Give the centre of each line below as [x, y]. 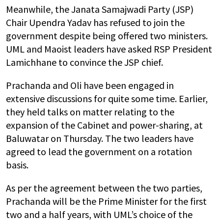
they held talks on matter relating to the [90, 112]
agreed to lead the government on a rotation [99, 151]
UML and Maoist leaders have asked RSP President [109, 49]
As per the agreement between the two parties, [104, 188]
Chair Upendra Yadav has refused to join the [95, 22]
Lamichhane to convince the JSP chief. [85, 62]
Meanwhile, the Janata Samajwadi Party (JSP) [100, 9]
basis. [17, 165]
